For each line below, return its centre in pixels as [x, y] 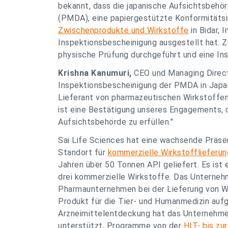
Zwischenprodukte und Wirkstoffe [123, 30]
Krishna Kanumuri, [95, 73]
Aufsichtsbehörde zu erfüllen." [116, 122]
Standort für [83, 152]
